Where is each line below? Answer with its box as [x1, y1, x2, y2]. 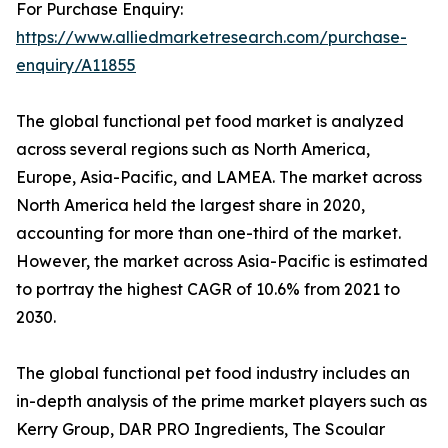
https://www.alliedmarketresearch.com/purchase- [16, 27, 407, 48]
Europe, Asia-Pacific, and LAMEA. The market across [16, 167, 422, 188]
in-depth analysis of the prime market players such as [16, 391, 427, 412]
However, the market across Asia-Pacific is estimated [16, 251, 428, 272]
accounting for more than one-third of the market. [16, 223, 401, 244]
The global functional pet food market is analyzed [16, 111, 404, 132]
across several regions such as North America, [16, 139, 370, 160]
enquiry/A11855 [16, 55, 136, 76]
